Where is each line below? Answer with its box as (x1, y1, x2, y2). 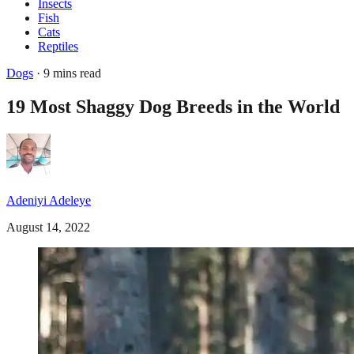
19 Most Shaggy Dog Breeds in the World (6, 96, 340, 117)
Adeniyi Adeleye (6, 193, 91, 207)
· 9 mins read (33, 66, 101, 80)
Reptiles (38, 40, 78, 53)
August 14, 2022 (6, 220, 90, 234)
